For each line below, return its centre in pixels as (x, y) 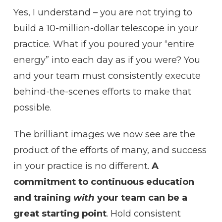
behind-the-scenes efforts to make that (102, 92)
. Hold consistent (143, 214)
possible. (32, 108)
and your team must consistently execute (107, 76)
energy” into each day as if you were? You (107, 60)
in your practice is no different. (81, 166)
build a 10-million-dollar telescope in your (106, 28)
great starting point (60, 214)
